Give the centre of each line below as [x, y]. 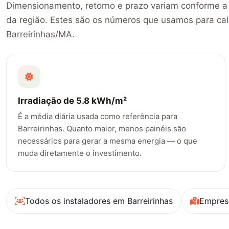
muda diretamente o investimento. [80, 153]
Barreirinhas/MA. [40, 34]
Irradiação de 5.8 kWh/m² [73, 101]
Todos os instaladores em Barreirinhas [99, 201]
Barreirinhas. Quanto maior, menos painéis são [102, 129]
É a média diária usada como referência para [98, 117]
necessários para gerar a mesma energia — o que [108, 141]
